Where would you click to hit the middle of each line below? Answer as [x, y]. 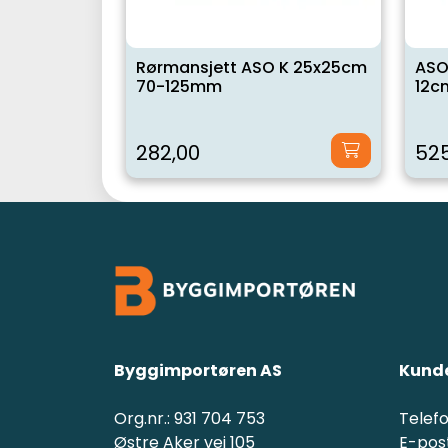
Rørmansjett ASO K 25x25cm [251, 67]
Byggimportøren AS [198, 371]
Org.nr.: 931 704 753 [189, 419]
